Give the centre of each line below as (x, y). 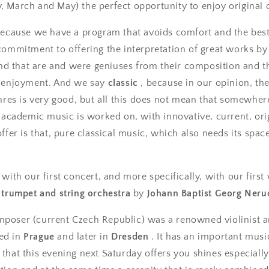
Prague (39, 237)
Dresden (130, 237)
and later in (83, 237)
